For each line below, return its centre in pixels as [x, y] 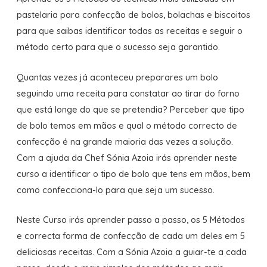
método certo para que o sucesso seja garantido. [120, 47]
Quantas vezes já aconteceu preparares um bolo [117, 77]
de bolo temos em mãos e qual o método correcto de [127, 125]
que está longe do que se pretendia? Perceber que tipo [130, 109]
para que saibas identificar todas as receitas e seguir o [129, 31]
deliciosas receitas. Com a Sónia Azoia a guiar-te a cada [131, 252]
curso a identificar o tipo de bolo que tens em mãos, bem [133, 173]
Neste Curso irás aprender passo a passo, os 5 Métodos [131, 220]
